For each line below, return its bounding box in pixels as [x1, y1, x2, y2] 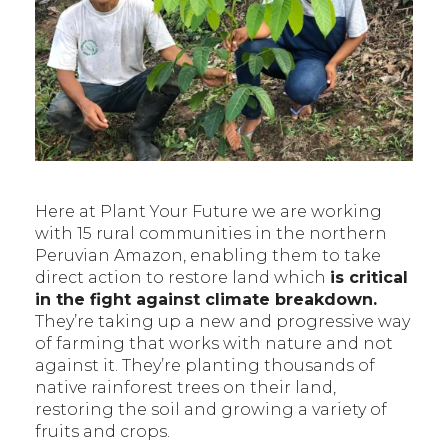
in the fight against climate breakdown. [35, 289, 377, 309]
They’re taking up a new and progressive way [35, 311, 410, 331]
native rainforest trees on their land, [35, 377, 336, 397]
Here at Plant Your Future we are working [35, 201, 382, 221]
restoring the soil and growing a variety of [35, 399, 387, 419]
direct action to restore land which [35, 267, 330, 287]
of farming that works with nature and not [35, 333, 393, 353]
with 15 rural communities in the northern [35, 223, 387, 243]
